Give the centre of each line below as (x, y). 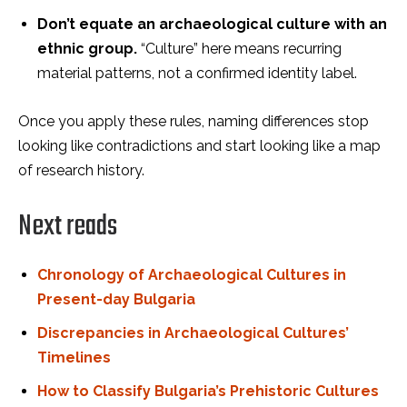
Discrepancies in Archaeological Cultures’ (193, 333)
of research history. (81, 170)
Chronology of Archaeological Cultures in (192, 275)
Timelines (74, 357)
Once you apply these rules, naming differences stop (194, 121)
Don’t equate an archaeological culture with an (212, 24)
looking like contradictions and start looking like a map (199, 146)
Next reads (68, 227)
